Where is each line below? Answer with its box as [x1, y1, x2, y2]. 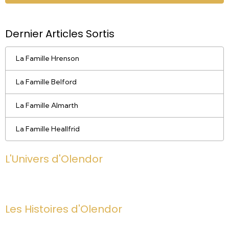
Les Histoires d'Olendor [5, 202, 122, 216]
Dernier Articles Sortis [5, 27, 114, 41]
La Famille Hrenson [16, 54, 79, 63]
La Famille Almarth [16, 101, 78, 110]
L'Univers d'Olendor [5, 152, 103, 166]
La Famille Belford [16, 77, 77, 86]
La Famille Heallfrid [16, 124, 80, 133]
